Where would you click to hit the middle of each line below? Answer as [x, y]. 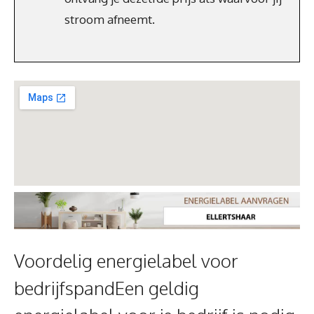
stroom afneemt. [110, 19]
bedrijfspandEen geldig [107, 288]
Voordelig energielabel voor [126, 261]
